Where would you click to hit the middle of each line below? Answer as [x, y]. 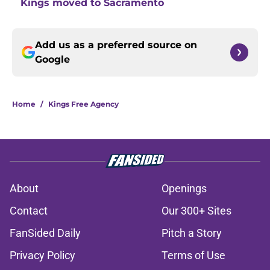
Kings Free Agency [83, 104]
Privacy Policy [42, 256]
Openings [184, 189]
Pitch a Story [192, 233]
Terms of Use [193, 256]
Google [52, 60]
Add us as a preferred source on [116, 45]
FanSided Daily [45, 233]
